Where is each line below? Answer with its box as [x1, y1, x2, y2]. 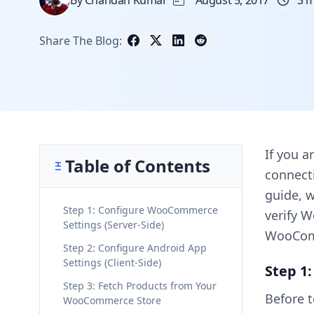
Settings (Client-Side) [63, 255, 161, 269]
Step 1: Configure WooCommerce [63, 203, 218, 217]
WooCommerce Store [63, 293, 161, 307]
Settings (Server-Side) [63, 217, 164, 231]
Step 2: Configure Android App [63, 240, 207, 254]
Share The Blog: [39, 33, 122, 48]
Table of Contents [65, 153, 210, 177]
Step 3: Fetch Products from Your [63, 278, 217, 292]
